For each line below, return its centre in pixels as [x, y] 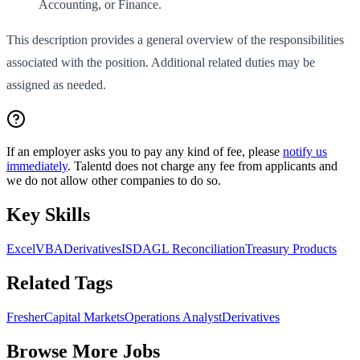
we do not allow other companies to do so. [114, 181]
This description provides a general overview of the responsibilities [175, 40]
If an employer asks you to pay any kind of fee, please [145, 152]
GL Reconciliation [198, 248]
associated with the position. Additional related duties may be [161, 63]
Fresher [25, 317]
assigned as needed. [56, 85]
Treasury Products [291, 248]
